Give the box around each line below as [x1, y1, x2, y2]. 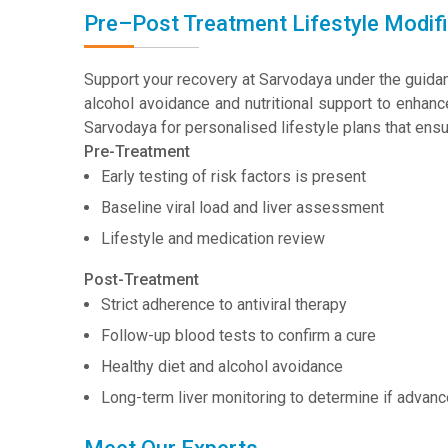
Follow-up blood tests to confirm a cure [101, 326, 376, 345]
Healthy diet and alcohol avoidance [101, 357, 343, 376]
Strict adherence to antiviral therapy [101, 295, 347, 314]
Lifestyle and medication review [101, 229, 325, 248]
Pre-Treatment [84, 142, 190, 161]
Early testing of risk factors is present [101, 167, 366, 186]
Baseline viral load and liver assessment [101, 198, 384, 217]
